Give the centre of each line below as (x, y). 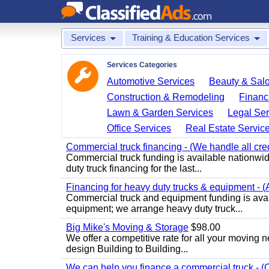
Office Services (139, 128)
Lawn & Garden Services (160, 113)
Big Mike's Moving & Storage (127, 227)
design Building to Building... (127, 249)
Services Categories (142, 65)
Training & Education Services (191, 38)
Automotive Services (151, 81)
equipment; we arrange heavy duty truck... (154, 209)
